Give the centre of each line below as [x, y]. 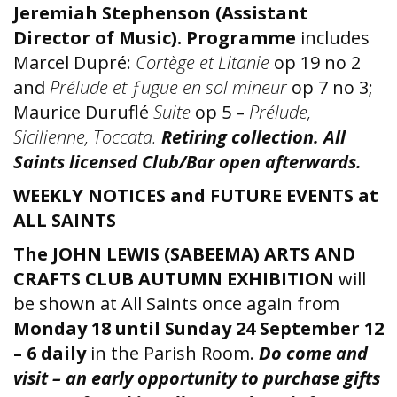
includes [335, 38]
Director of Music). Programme [157, 38]
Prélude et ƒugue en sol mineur [168, 87]
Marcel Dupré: [72, 62]
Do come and [313, 353]
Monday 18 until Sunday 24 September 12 [198, 328]
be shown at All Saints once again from [176, 304]
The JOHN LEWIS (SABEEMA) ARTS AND [184, 254]
